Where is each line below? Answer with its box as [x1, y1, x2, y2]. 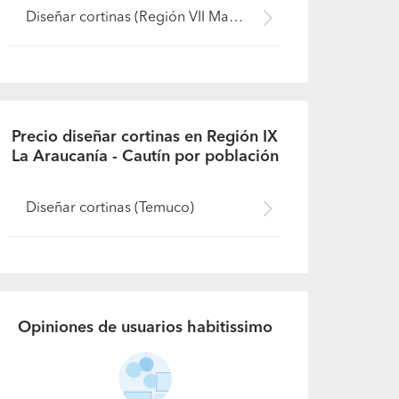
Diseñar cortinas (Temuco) [26, 200, 195, 216]
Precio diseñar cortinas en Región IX [12, 128, 279, 145]
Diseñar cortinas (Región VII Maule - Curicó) [229, 10, 244, 25]
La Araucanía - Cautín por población [11, 148, 279, 165]
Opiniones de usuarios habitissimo [17, 319, 273, 336]
